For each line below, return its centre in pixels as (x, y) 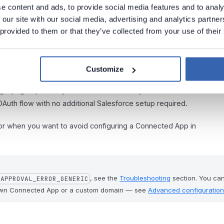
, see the (105, 178)
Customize (105, 69)
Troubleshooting (145, 178)
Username (175, 90)
